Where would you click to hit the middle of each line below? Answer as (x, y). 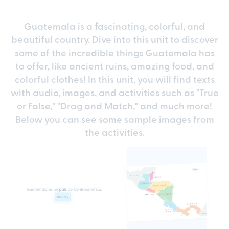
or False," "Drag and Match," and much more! (114, 105)
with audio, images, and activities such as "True (114, 92)
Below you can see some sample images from (114, 118)
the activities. (114, 132)
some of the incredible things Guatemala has (114, 52)
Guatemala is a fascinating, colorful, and (114, 25)
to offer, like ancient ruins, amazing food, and (114, 65)
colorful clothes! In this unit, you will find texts (114, 78)
